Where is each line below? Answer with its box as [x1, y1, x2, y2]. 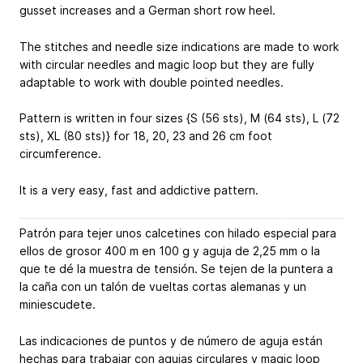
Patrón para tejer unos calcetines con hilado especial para [19, 225, 336, 240]
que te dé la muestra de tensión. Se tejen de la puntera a [19, 261, 333, 275]
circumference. [19, 147, 101, 161]
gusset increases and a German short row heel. [19, 2, 275, 17]
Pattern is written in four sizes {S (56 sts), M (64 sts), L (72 [19, 111, 340, 126]
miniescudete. [19, 297, 96, 311]
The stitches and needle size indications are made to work [19, 39, 339, 53]
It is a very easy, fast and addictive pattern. [19, 183, 258, 197]
